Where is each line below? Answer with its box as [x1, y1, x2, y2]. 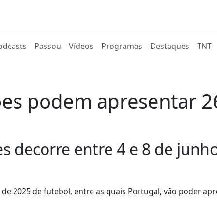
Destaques [150, 41, 190, 51]
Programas [101, 41, 143, 51]
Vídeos [69, 41, 94, 51]
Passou [34, 41, 62, 51]
